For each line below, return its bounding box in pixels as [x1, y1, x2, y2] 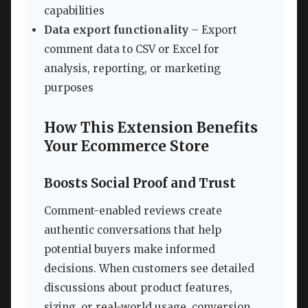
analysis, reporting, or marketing [44, 62, 221, 76]
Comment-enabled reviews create [44, 203, 222, 217]
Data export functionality [44, 23, 188, 37]
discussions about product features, [44, 280, 232, 294]
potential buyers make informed [44, 242, 215, 256]
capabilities [44, 4, 104, 18]
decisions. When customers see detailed [44, 261, 254, 275]
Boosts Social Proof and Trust [44, 175, 236, 192]
